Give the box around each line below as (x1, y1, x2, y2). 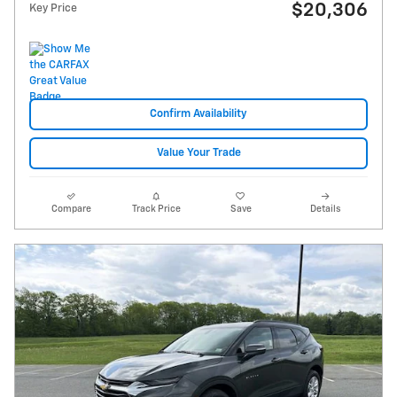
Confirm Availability (150, 108, 247, 121)
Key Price (29, 2, 77, 14)
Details (310, 205, 341, 214)
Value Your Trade (156, 147, 241, 160)
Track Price (131, 205, 181, 214)
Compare (51, 205, 92, 214)
